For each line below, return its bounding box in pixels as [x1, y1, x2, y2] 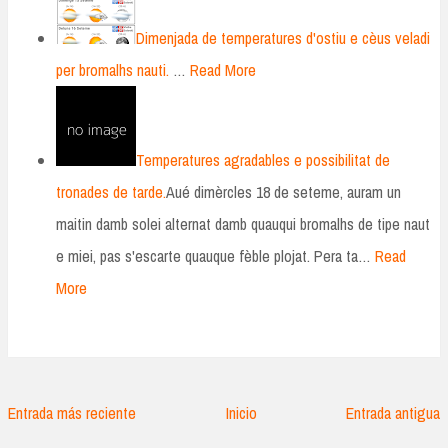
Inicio [225, 401, 257, 424]
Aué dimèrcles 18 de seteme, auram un [166, 181, 401, 204]
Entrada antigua [346, 401, 440, 424]
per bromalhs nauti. [56, 59, 169, 82]
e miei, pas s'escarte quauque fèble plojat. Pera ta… [56, 245, 371, 268]
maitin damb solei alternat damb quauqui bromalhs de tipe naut [56, 213, 430, 236]
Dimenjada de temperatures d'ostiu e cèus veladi [136, 27, 430, 50]
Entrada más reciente [8, 401, 136, 424]
